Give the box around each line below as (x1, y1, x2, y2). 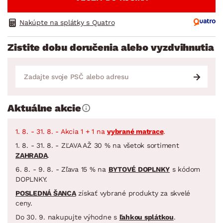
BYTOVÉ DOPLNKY (108, 165, 170, 173)
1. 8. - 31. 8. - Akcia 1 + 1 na (15, 127, 107, 135)
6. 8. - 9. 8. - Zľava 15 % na (15, 165, 109, 173)
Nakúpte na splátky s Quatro (19, 18, 115, 26)
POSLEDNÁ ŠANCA (15, 189, 76, 197)
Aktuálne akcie (7, 102, 81, 114)
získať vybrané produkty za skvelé (76, 189, 190, 197)
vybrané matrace (107, 127, 164, 135)
